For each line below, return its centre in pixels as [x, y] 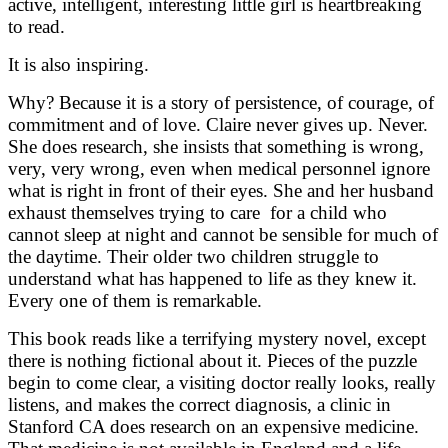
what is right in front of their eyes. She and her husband [221, 190]
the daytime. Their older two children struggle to [193, 256]
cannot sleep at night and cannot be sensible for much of [223, 234]
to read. [36, 26]
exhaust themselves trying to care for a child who [197, 212]
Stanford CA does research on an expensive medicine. [213, 426]
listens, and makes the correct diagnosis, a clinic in [199, 404]
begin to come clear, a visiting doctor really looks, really [222, 382]
